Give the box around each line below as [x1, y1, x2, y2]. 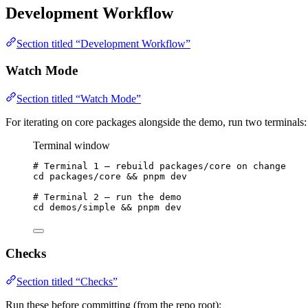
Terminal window [33, 139, 110, 151]
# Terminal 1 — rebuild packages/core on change [33, 160, 286, 171]
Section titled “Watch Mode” [16, 92, 141, 104]
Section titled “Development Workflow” [16, 38, 190, 50]
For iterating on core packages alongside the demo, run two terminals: [5, 115, 307, 128]
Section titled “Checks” [16, 276, 118, 287]
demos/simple [49, 201, 115, 212]
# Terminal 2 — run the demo [33, 191, 181, 202]
